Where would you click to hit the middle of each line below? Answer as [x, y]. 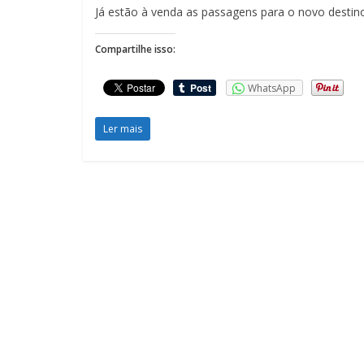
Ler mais [123, 129]
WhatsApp [272, 88]
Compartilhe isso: [135, 49]
